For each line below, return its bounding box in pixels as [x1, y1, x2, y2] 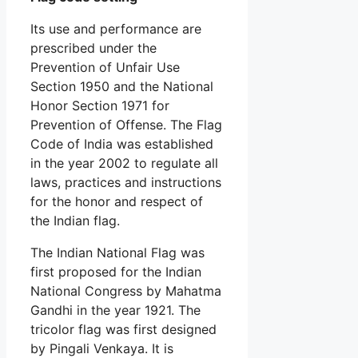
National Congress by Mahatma [30, 282, 221, 299]
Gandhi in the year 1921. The [30, 301, 201, 318]
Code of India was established [30, 135, 213, 152]
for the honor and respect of [30, 193, 203, 209]
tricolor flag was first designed [30, 320, 217, 337]
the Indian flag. [30, 212, 120, 229]
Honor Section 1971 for [30, 97, 169, 113]
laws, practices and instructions [30, 173, 221, 190]
